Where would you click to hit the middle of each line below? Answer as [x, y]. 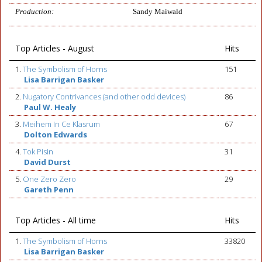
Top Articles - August [55, 48]
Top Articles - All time [56, 220]
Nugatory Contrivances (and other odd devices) [104, 96]
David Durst [47, 162]
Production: [35, 11]
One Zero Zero [49, 179]
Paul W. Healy [50, 107]
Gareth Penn [49, 189]
